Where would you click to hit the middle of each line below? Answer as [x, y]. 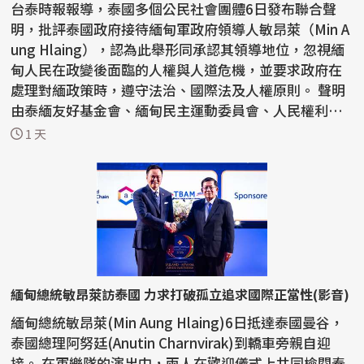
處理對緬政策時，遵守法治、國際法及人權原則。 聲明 [165, 90]
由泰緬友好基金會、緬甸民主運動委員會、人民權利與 [177, 110]
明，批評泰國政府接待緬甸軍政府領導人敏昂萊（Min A [180, 29]
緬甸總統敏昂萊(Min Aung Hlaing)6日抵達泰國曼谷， [178, 323]
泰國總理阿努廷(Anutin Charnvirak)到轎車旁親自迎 [171, 343]
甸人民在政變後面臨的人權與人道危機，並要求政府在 [177, 70]
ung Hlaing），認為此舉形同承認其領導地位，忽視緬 [178, 50]
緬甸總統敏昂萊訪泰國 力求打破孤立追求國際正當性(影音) [180, 295]
